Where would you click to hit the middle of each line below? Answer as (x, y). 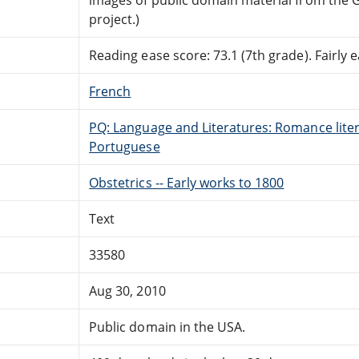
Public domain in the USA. (167, 327)
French (110, 91)
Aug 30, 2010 (127, 290)
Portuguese (125, 146)
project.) (115, 19)
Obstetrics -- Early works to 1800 (187, 182)
